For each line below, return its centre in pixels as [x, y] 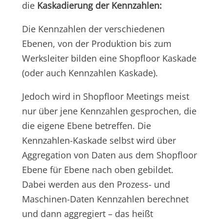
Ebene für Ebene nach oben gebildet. [98, 169]
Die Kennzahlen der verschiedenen [93, 29]
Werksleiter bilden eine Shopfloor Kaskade [109, 58]
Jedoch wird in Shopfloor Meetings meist [105, 96]
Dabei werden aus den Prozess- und [96, 184]
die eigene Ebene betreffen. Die [86, 125]
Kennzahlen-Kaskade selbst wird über [99, 140]
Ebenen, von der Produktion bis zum [97, 43]
